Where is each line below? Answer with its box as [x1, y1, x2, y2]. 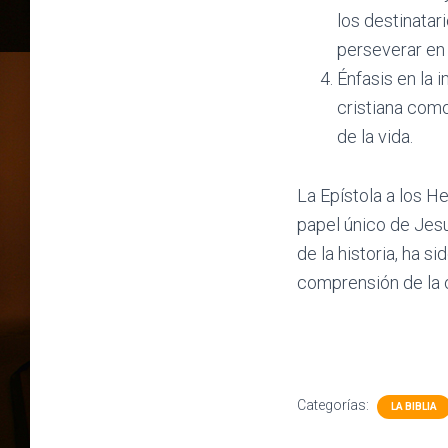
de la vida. [337, 126, 413, 147]
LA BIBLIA [391, 401, 437, 412]
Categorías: [297, 397, 372, 413]
